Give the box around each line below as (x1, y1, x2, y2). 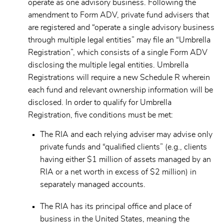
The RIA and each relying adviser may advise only (40, 130, 212, 138)
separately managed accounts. (40, 180, 145, 188)
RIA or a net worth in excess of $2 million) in (40, 167, 196, 176)
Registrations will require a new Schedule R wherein (28, 73, 210, 81)
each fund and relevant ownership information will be (28, 85, 213, 94)
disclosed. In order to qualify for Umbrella (28, 98, 171, 106)
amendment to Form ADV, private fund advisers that (28, 10, 209, 19)
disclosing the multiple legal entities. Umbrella (28, 60, 188, 69)
